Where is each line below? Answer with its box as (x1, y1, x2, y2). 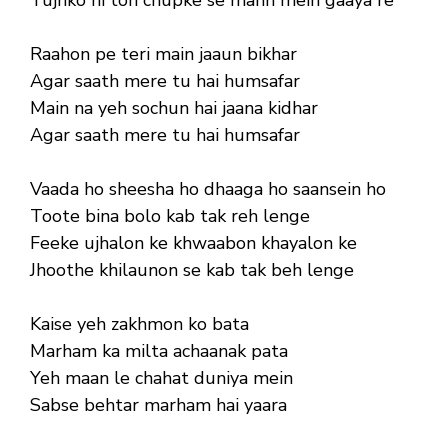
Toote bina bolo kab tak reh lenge (30, 203, 310, 228)
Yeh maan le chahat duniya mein (30, 365, 293, 390)
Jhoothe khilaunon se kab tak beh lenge (30, 257, 354, 282)
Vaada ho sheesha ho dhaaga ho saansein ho (30, 176, 386, 201)
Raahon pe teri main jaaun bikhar (30, 41, 297, 66)
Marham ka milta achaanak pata (30, 338, 288, 363)
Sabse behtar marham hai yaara (30, 392, 287, 417)
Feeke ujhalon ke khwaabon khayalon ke (30, 230, 357, 255)
